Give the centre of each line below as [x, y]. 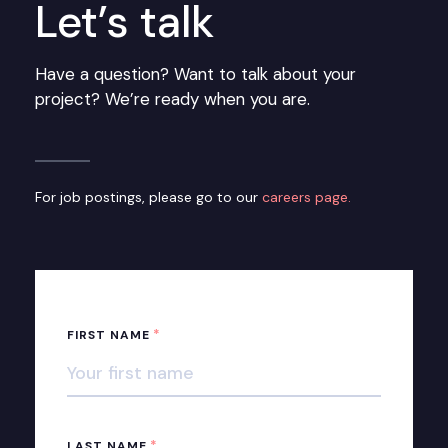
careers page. [306, 196]
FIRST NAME [108, 334]
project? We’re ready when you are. [172, 98]
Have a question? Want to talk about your [195, 73]
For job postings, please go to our [148, 196]
